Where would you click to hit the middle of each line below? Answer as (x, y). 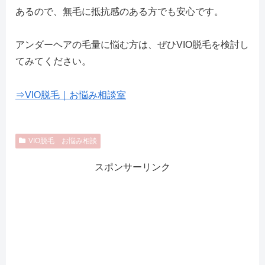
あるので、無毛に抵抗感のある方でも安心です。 (119, 11)
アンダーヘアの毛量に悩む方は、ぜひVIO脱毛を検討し (132, 45)
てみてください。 (53, 62)
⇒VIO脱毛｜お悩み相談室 (71, 95)
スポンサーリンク (132, 167)
